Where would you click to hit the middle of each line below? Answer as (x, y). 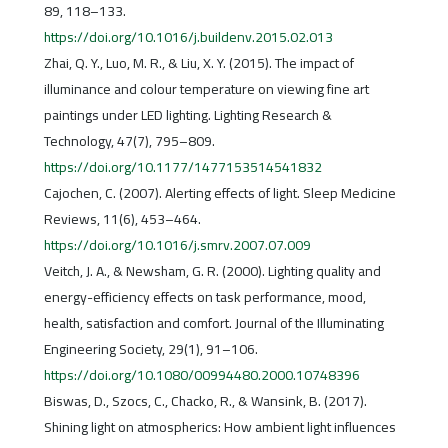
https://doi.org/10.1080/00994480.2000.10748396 (201, 375)
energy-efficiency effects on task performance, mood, (204, 297)
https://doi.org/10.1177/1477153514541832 (182, 167)
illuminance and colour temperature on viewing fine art (206, 89)
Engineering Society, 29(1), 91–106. (150, 349)
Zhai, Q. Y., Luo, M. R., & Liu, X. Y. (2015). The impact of (198, 63)
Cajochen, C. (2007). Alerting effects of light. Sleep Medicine (219, 193)
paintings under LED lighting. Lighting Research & (187, 115)
